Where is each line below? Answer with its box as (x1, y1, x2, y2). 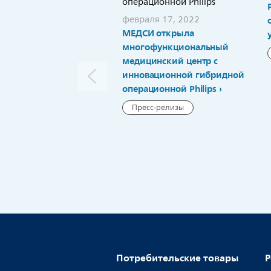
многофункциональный (122, 39, 229, 55)
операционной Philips (122, 81, 217, 97)
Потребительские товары (116, 249, 238, 266)
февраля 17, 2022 (122, 12, 200, 27)
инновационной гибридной (122, 67, 244, 83)
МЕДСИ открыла (122, 25, 194, 41)
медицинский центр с (122, 53, 218, 69)
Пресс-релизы (132, 101, 184, 114)
